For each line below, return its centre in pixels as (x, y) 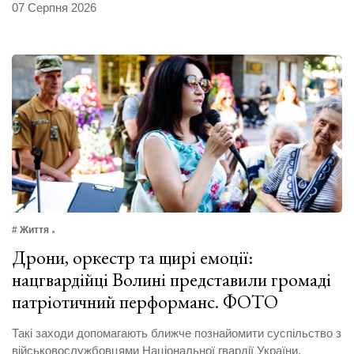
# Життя (30, 230)
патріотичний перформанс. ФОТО (145, 301)
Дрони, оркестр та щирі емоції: (132, 257)
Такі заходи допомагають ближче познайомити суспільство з (177, 333)
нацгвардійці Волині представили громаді (171, 279)
